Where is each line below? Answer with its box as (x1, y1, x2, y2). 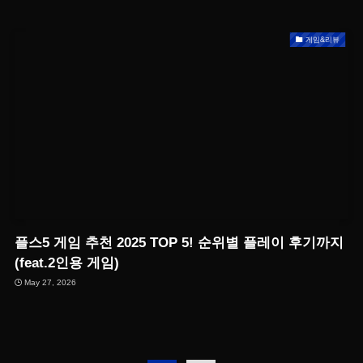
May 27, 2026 (24, 278, 77, 288)
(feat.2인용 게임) (14, 254, 119, 271)
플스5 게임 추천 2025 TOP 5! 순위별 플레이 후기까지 (14, 234, 344, 250)
